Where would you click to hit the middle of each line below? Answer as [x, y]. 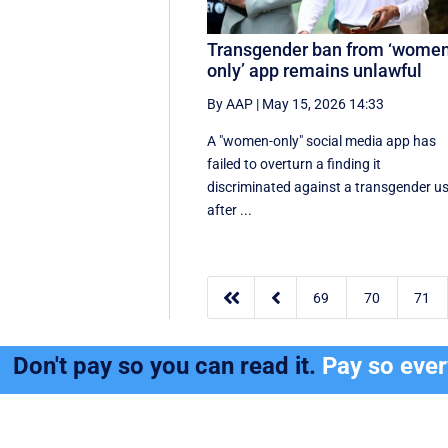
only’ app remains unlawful [315, 70]
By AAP [230, 103]
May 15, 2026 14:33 [323, 103]
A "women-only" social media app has [322, 140]
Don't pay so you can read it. [168, 366]
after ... [230, 209]
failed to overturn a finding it [294, 163]
